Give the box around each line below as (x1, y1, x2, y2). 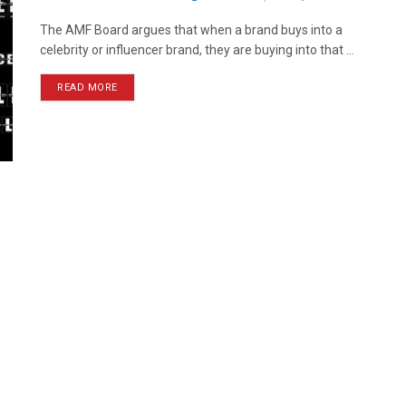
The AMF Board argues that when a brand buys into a (40, 23, 343, 37)
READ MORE (57, 82, 118, 93)
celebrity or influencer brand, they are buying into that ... (40, 43, 354, 57)
